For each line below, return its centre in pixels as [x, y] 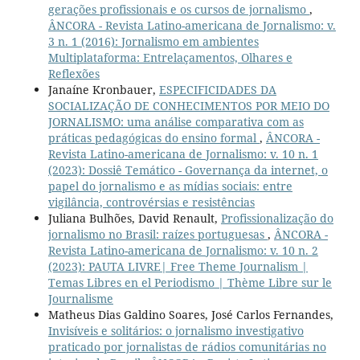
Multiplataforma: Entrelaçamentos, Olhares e [170, 57]
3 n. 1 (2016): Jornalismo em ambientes [153, 41]
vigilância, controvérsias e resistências [151, 202]
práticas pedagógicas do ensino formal [153, 137]
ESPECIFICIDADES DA [217, 89]
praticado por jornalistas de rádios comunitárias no [187, 346]
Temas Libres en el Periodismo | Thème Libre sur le [190, 282]
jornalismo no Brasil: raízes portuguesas [157, 234]
